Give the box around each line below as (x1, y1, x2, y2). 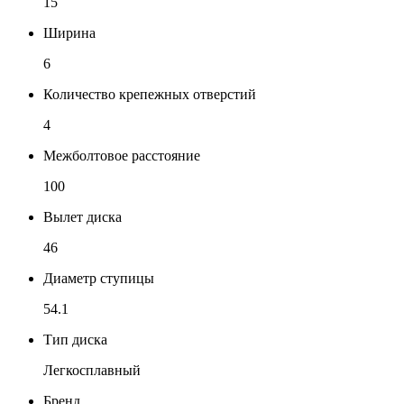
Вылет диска (43, 208, 122, 225)
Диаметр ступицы (43, 270, 154, 286)
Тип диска (43, 331, 107, 347)
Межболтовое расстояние (43, 147, 200, 163)
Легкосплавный (43, 362, 141, 378)
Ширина (43, 24, 96, 41)
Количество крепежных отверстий (43, 86, 256, 102)
